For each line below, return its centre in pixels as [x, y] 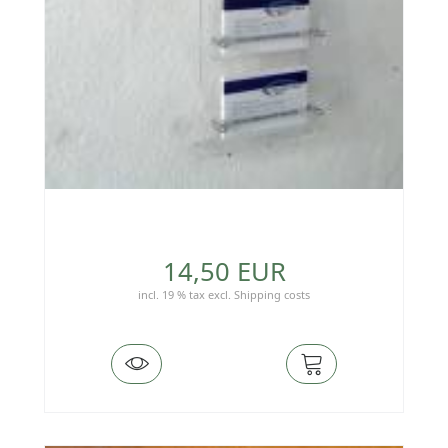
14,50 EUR [224, 272]
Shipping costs [272, 295]
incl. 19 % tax [171, 295]
